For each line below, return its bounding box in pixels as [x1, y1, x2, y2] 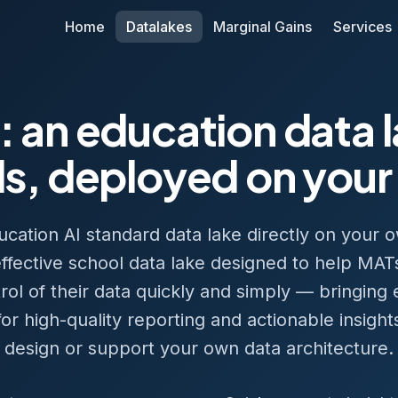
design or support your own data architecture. [4, 338, 394, 359]
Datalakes [126, 17, 192, 36]
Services [333, 17, 392, 36]
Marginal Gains [213, 17, 312, 36]
